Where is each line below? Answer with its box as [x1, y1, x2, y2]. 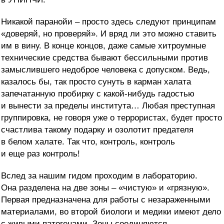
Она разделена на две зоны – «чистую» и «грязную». [1, 183, 209, 193]
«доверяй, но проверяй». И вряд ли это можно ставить [1, 29, 216, 39]
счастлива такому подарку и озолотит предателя [1, 125, 193, 135]
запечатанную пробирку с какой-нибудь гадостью [1, 89, 194, 99]
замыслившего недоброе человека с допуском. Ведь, [1, 65, 210, 75]
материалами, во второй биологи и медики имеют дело [1, 207, 221, 217]
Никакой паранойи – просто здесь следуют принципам [1, 17, 216, 27]
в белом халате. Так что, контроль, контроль [1, 137, 175, 147]
